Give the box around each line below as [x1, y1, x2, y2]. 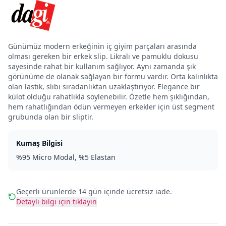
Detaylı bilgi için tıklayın [16, 196, 97, 206]
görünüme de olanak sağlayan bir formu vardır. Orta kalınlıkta [8, 71, 218, 81]
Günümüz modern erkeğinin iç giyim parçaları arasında [8, 41, 197, 51]
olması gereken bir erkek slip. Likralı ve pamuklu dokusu [8, 51, 198, 61]
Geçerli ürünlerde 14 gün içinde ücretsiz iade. [16, 186, 172, 196]
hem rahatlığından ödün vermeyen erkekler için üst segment [8, 101, 214, 111]
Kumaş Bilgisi [16, 138, 63, 148]
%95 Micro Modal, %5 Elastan [16, 152, 116, 162]
